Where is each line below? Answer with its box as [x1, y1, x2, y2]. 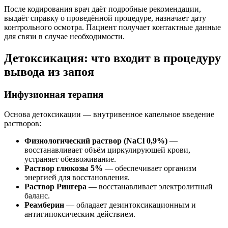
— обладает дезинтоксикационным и [64, 201, 196, 209]
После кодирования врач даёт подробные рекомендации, [4, 5, 201, 14]
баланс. [24, 191, 50, 200]
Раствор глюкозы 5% [24, 164, 103, 173]
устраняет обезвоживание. [24, 155, 116, 163]
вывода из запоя [4, 65, 94, 79]
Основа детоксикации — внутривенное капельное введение [4, 110, 214, 119]
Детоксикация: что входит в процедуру [4, 51, 221, 65]
